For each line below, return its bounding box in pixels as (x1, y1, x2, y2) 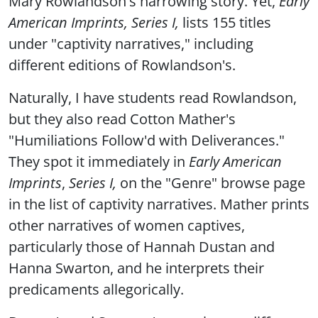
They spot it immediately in (9, 151, 189, 172)
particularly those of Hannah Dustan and (9, 236, 275, 257)
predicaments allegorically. (9, 279, 184, 300)
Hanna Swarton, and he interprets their (9, 258, 264, 278)
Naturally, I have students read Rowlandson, (9, 87, 297, 108)
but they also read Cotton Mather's (9, 109, 236, 129)
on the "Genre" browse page (116, 172, 305, 193)
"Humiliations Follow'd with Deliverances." (9, 130, 285, 150)
